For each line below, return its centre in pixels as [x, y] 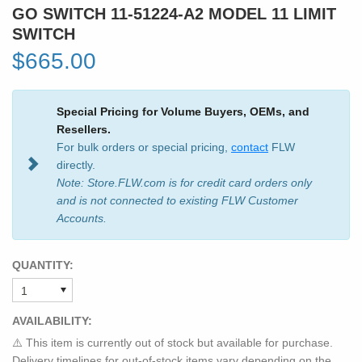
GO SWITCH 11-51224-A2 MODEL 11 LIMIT [174, 13]
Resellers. [84, 129]
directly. [76, 164]
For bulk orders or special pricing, [144, 147]
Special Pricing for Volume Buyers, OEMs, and [183, 111]
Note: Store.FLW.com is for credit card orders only [184, 182]
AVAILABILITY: [52, 320]
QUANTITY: [43, 265]
